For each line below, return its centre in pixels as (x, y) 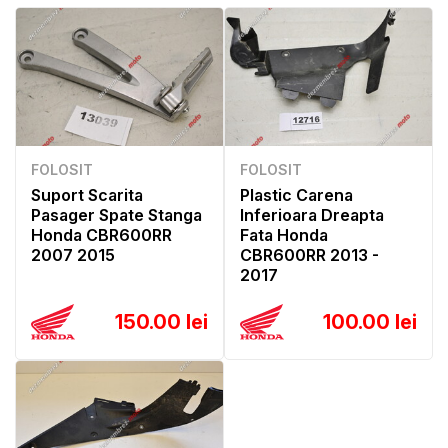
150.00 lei (161, 321)
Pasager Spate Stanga (116, 214)
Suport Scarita (87, 194)
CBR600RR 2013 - (309, 254)
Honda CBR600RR (101, 234)
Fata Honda (284, 234)
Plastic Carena (296, 194)
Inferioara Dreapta (312, 214)
